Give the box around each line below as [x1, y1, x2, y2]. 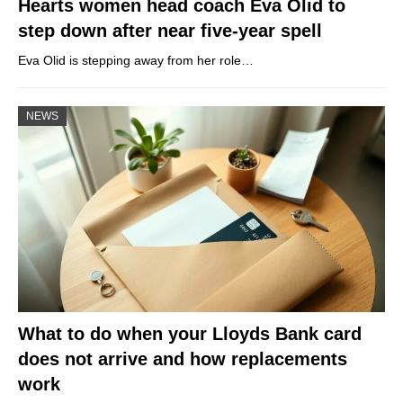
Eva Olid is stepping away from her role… [18, 52, 254, 67]
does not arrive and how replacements [18, 349, 347, 370]
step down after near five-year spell [18, 20, 322, 40]
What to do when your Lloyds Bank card [18, 324, 362, 345]
